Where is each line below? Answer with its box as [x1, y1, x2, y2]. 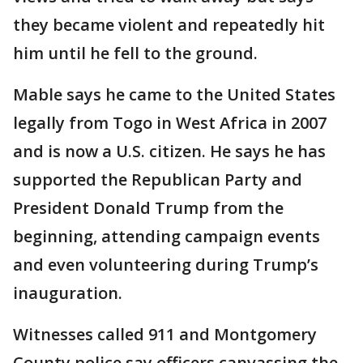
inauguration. [13, 282, 126, 304]
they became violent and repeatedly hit [13, 14, 325, 36]
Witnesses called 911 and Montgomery [13, 323, 317, 345]
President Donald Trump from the [13, 197, 284, 219]
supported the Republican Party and [13, 169, 302, 190]
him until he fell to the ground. [13, 42, 262, 64]
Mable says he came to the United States [13, 83, 335, 105]
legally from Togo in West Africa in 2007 [13, 112, 327, 134]
